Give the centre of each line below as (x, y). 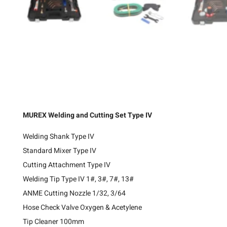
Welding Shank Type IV (59, 136)
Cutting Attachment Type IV (67, 165)
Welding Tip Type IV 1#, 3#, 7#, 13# (78, 179)
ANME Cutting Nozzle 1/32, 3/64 (74, 193)
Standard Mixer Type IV (60, 150)
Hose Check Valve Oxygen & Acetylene (82, 207)
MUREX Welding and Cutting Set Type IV (88, 115)
